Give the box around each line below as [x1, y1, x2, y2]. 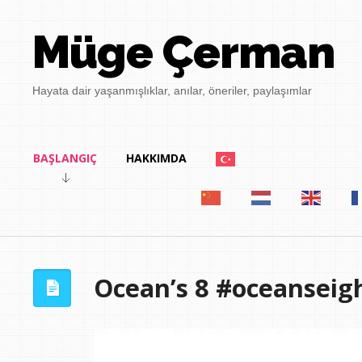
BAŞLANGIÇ [32, 150, 97, 166]
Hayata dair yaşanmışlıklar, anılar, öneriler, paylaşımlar [32, 84, 313, 97]
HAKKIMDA [125, 150, 187, 166]
